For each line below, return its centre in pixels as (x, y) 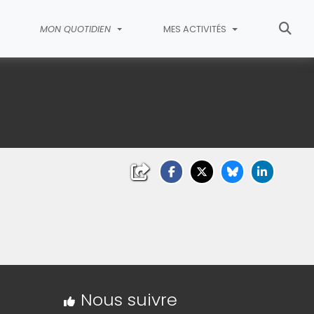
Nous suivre (129, 300)
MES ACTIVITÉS (196, 29)
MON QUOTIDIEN (76, 29)
